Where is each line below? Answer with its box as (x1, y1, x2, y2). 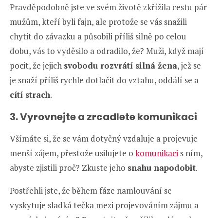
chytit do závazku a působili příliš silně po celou (10, 31, 186, 42)
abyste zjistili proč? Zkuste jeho (10, 162, 127, 174)
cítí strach (10, 89, 50, 101)
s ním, (180, 147, 202, 159)
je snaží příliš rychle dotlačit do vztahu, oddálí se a (10, 74, 199, 86)
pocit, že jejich (10, 60, 64, 72)
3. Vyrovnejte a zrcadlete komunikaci (10, 110, 197, 124)
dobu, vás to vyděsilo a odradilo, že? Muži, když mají (10, 45, 204, 57)
